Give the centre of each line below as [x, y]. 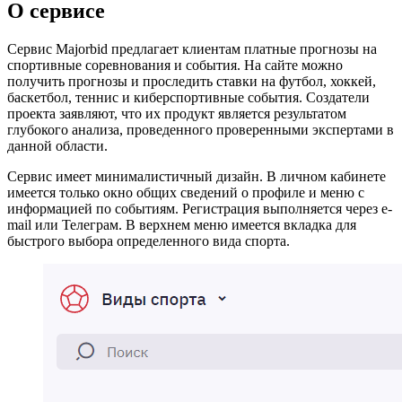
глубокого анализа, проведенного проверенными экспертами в [201, 129]
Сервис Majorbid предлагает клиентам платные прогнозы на [192, 48]
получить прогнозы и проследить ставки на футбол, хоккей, [192, 81]
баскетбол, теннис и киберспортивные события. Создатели [188, 97]
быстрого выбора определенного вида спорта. [149, 240]
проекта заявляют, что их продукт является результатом [177, 113]
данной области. [57, 145]
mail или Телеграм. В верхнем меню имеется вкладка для [182, 224]
